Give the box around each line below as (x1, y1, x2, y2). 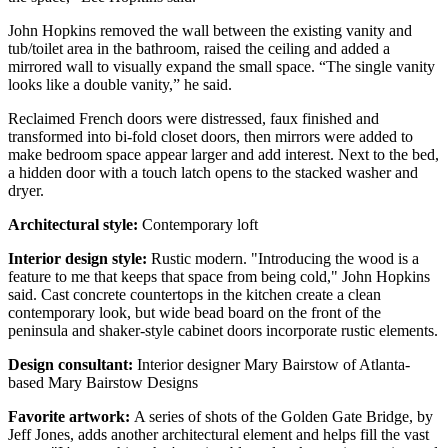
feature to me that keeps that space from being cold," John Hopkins (8, 268, 430, 286)
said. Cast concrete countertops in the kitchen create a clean (8, 286, 381, 304)
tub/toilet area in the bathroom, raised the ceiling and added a (8, 40, 390, 58)
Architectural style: (8, 216, 138, 234)
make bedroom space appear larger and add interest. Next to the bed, (8, 146, 439, 164)
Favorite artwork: (8, 408, 134, 426)
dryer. (8, 182, 44, 200)
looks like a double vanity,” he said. (8, 76, 232, 94)
